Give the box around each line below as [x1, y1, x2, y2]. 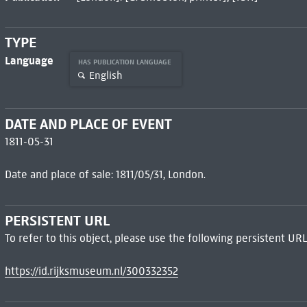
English [88, 69, 123, 82]
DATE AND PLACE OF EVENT [4, 115, 172, 134]
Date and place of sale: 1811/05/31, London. [4, 168, 206, 182]
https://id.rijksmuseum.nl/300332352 [4, 264, 178, 278]
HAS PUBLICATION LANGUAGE [77, 58, 173, 67]
